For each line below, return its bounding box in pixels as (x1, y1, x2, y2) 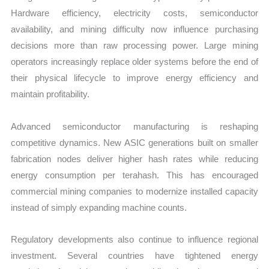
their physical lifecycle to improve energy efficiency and (11, 73, 258, 83)
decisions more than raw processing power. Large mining (11, 40, 258, 51)
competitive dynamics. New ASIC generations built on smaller (11, 137, 258, 148)
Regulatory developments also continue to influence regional (11, 234, 258, 244)
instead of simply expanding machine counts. (11, 202, 187, 213)
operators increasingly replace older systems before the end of (11, 56, 258, 67)
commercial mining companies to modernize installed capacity (11, 186, 258, 196)
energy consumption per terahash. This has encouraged (11, 169, 258, 180)
